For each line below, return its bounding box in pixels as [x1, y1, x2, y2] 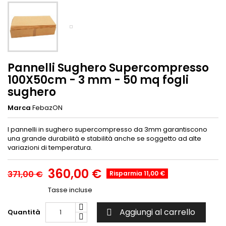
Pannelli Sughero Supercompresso [8, 60, 209, 76]
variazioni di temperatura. [8, 142, 92, 152]
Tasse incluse [48, 185, 92, 195]
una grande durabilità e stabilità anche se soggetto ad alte [8, 133, 201, 143]
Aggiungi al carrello [120, 206, 195, 218]
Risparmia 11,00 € [109, 168, 165, 178]
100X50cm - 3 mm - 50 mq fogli [8, 72, 189, 88]
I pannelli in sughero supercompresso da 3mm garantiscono [8, 124, 207, 134]
